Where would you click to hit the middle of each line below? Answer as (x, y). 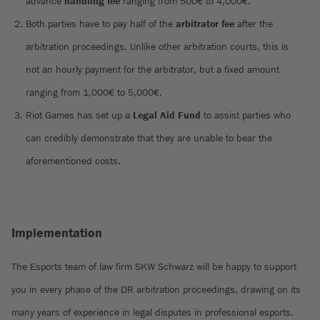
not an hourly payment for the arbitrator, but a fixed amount (152, 70)
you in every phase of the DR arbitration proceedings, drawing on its (156, 290)
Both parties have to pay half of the (101, 24)
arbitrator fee (205, 24)
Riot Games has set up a (79, 115)
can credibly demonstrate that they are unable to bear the (149, 138)
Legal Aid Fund (167, 115)
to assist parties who (246, 115)
